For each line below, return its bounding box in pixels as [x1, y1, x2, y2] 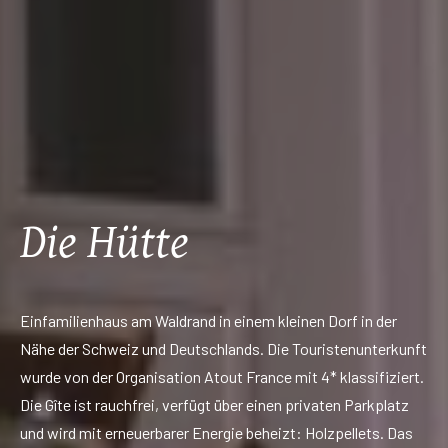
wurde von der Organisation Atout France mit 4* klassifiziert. [20, 366, 424, 386]
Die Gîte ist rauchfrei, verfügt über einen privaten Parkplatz [20, 394, 409, 414]
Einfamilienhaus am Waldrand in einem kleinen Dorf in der [20, 310, 397, 330]
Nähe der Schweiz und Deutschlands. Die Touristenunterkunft [20, 338, 427, 358]
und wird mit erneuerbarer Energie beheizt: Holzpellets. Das [20, 422, 413, 442]
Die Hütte [20, 214, 189, 271]
